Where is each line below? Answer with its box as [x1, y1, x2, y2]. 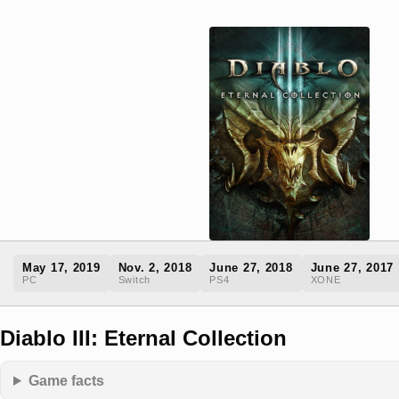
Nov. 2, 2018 [118, 261, 192, 274]
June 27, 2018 [209, 261, 293, 274]
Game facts [28, 372, 105, 388]
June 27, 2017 [310, 261, 395, 274]
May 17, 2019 [22, 261, 101, 274]
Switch [118, 274, 151, 285]
